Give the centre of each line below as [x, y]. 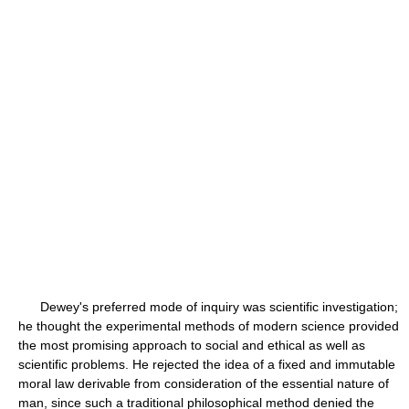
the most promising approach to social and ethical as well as [192, 345]
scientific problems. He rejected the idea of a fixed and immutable [207, 364]
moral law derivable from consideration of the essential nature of [204, 383]
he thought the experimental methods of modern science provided [209, 326]
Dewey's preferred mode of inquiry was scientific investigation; [208, 307]
